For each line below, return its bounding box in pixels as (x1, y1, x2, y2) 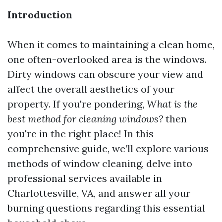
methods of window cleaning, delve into (7, 157, 192, 169)
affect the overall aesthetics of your (7, 83, 174, 95)
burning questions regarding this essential (7, 202, 205, 214)
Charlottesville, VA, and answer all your (7, 187, 190, 199)
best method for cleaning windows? (7, 112, 163, 125)
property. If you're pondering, (7, 98, 147, 110)
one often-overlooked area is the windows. (7, 53, 207, 65)
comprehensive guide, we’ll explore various (7, 142, 209, 155)
